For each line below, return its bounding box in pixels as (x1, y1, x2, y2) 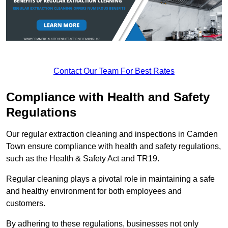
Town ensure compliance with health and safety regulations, (6, 142, 221, 151)
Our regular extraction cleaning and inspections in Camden (6, 130, 218, 139)
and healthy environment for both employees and (6, 187, 182, 196)
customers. (6, 199, 45, 208)
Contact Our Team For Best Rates (53, 67, 175, 76)
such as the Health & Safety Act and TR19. (6, 154, 159, 163)
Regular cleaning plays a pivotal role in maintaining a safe (6, 175, 215, 184)
